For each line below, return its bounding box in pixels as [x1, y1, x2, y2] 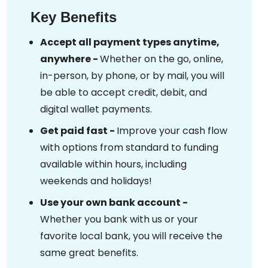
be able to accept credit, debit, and [40, 86, 207, 99]
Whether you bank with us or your [40, 212, 198, 226]
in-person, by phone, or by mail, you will [40, 69, 224, 83]
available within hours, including [40, 157, 187, 171]
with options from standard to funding [40, 141, 218, 154]
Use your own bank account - [40, 196, 188, 209]
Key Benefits [31, 9, 117, 25]
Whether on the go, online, [100, 52, 223, 66]
